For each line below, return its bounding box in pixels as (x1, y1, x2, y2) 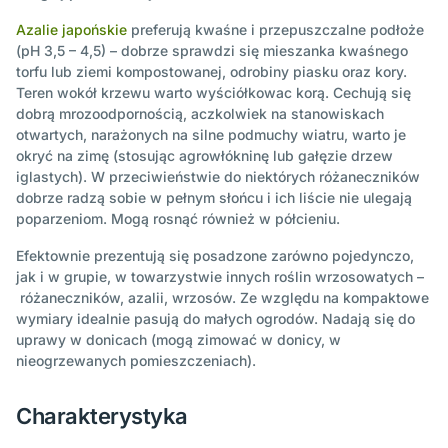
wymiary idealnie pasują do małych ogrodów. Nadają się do (16, 309, 415, 327)
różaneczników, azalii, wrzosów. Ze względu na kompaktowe (16, 288, 429, 306)
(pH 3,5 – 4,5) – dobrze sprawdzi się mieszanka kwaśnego (16, 41, 408, 59)
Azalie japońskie (16, 20, 127, 38)
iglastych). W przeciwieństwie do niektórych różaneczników (16, 167, 420, 185)
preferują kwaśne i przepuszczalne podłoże (127, 20, 424, 38)
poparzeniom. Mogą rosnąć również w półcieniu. (16, 209, 340, 227)
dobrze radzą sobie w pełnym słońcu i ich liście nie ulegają (16, 188, 412, 206)
